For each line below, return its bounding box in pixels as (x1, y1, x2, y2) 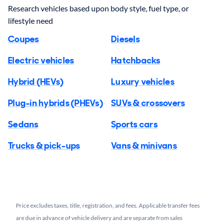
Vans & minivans (111, 140, 177, 152)
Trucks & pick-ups (8, 140, 80, 152)
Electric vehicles (8, 55, 74, 67)
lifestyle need (8, 16, 53, 26)
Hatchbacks (111, 55, 161, 67)
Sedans (8, 118, 39, 131)
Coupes (8, 33, 39, 46)
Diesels (111, 33, 140, 46)
